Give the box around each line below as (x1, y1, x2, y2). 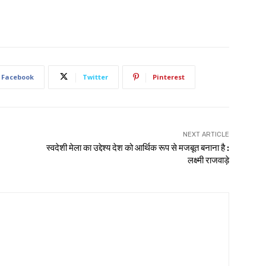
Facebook (1, 72, 34, 81)
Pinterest (153, 72, 185, 81)
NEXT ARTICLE (182, 130, 229, 138)
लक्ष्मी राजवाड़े (187, 154, 229, 166)
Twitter (83, 72, 108, 81)
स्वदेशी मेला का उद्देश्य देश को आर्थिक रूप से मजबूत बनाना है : (46, 142, 229, 153)
